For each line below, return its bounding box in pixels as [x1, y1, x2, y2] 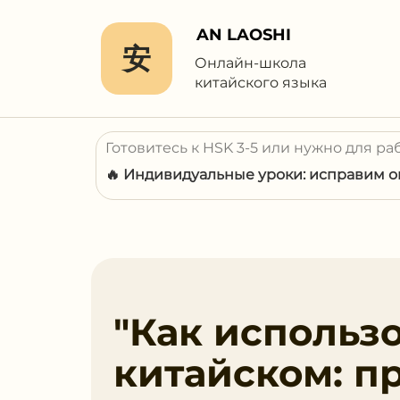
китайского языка [195, 74, 327, 91]
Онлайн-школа [195, 54, 306, 71]
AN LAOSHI [196, 25, 291, 45]
